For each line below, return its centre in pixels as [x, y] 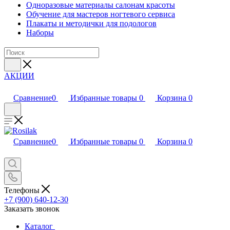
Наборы [40, 33]
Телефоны [23, 190]
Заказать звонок [32, 208]
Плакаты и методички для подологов [91, 23]
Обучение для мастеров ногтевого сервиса [101, 14]
